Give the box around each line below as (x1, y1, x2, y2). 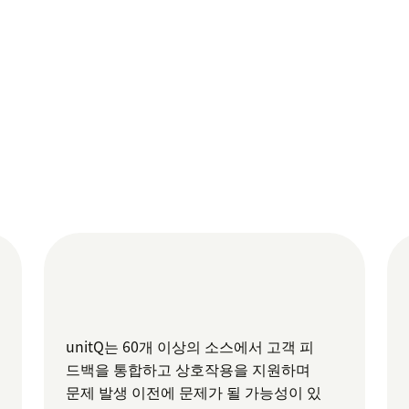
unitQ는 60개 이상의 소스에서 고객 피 (66, 335, 315, 358)
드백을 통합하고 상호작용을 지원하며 (66, 358, 311, 381)
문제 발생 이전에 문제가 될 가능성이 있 (66, 381, 322, 404)
